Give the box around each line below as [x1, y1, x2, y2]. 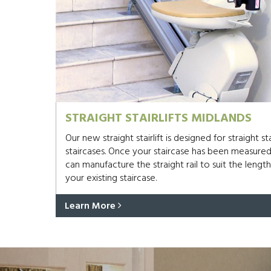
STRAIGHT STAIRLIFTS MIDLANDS [65, 109, 252, 128]
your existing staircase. [65, 171, 157, 186]
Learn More [65, 198, 118, 214]
